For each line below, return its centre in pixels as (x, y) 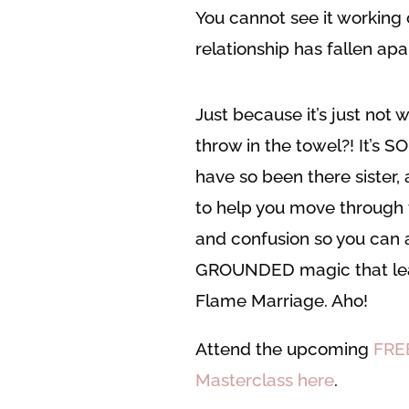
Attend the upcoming (284, 349)
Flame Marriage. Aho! (281, 301)
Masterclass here (264, 380)
